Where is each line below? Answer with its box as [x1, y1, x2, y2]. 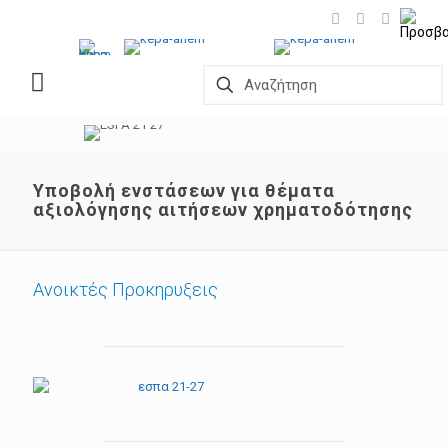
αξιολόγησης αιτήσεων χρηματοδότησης [33, 199, 413, 220]
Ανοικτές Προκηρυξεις [33, 279, 218, 300]
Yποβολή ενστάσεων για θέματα [33, 180, 335, 201]
